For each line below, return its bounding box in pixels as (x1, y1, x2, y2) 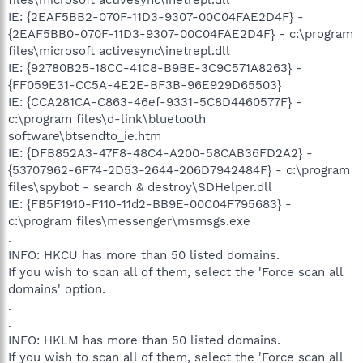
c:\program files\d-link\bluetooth (8, 111, 206, 126)
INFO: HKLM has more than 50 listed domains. (8, 332, 280, 348)
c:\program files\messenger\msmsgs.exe (8, 213, 250, 228)
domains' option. (8, 281, 105, 297)
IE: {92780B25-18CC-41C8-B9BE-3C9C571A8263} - (8, 60, 302, 75)
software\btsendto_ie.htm (8, 128, 161, 143)
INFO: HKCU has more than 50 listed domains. (8, 247, 280, 263)
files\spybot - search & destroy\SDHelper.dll (8, 179, 272, 194)
